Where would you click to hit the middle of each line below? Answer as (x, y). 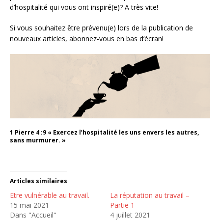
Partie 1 (122, 205)
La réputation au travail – (150, 195)
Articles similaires (39, 181)
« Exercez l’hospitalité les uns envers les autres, (123, 133)
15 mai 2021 (29, 205)
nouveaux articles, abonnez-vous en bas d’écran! (87, 38)
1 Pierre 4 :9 (28, 133)
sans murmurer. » (38, 140)
